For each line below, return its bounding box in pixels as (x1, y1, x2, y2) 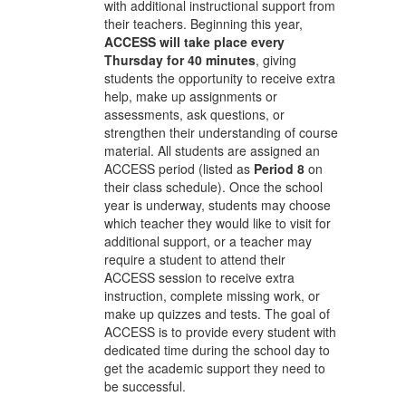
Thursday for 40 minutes (104, 51, 256, 69)
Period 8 (254, 159, 304, 178)
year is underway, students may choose (104, 196, 331, 214)
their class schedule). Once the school (104, 178, 323, 196)
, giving (256, 51, 296, 69)
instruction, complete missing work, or (104, 286, 320, 304)
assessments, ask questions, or (104, 105, 285, 123)
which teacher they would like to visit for (104, 214, 331, 232)
